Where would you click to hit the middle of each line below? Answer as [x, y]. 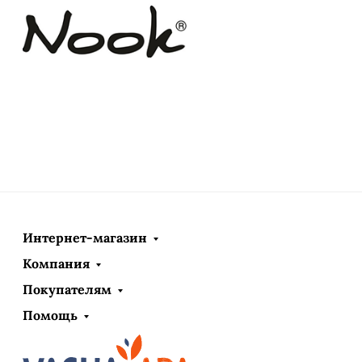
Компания [56, 263]
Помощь [50, 315]
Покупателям [67, 289]
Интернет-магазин [85, 238]
